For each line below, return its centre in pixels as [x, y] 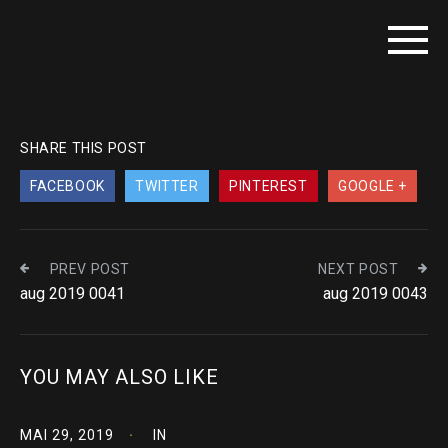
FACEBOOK [67, 186]
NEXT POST [358, 269]
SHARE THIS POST [83, 148]
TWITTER [167, 186]
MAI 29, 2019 [67, 435]
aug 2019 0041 [72, 293]
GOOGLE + [373, 186]
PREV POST [90, 269]
